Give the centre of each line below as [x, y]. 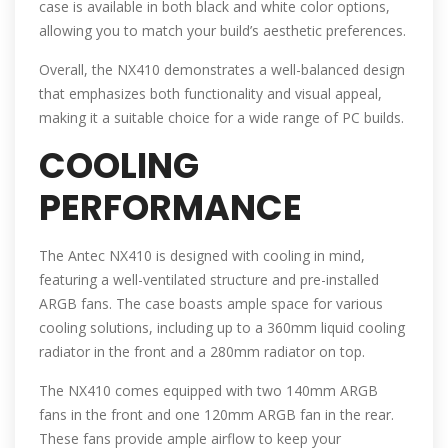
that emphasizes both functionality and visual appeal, [210, 94]
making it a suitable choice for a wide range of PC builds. [221, 118]
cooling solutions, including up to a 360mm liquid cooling [222, 328]
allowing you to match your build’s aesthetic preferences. [222, 31]
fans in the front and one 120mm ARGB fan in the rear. [216, 415]
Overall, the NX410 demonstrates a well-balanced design [222, 70]
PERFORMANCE [170, 208]
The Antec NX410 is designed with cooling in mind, [202, 256]
